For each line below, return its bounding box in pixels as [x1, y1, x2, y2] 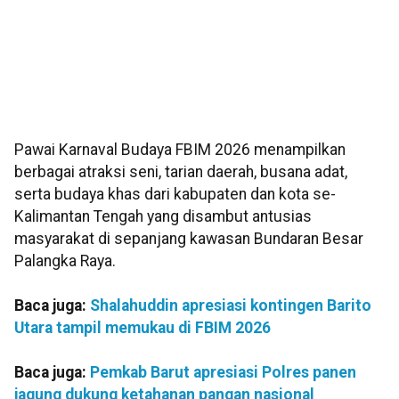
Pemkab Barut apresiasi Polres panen [90, 363, 356, 382]
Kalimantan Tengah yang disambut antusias [14, 208, 312, 226]
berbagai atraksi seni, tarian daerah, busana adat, [14, 163, 347, 182]
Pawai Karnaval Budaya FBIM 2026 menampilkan [14, 141, 346, 159]
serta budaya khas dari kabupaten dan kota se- [14, 185, 336, 204]
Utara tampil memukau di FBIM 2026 [14, 319, 271, 338]
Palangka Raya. [14, 252, 116, 271]
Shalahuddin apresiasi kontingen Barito [90, 297, 371, 315]
